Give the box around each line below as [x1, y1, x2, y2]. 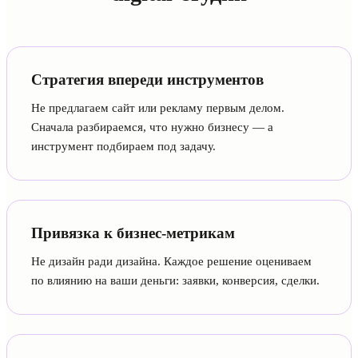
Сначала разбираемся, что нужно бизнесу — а [31, 121, 273, 134]
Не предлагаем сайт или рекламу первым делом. [31, 101, 284, 115]
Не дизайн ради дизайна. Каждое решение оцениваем [31, 255, 312, 268]
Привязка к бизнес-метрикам [31, 225, 235, 242]
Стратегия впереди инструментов [31, 71, 264, 89]
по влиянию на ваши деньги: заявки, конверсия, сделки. [31, 274, 320, 288]
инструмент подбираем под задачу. [31, 140, 216, 153]
